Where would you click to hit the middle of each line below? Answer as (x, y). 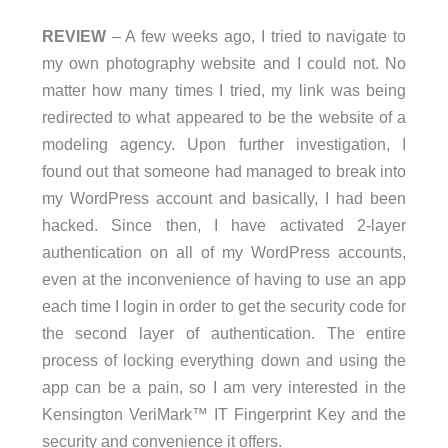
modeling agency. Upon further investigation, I (224, 143)
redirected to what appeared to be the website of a (224, 116)
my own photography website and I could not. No (224, 62)
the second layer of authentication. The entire (224, 332)
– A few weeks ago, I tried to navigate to (259, 35)
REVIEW (76, 35)
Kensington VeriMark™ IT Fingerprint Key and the (224, 413)
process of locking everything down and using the (224, 359)
